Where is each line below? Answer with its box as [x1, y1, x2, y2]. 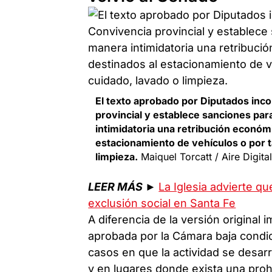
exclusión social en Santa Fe [88, 196, 236, 209]
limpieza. [95, 150, 138, 163]
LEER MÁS [88, 180, 143, 193]
